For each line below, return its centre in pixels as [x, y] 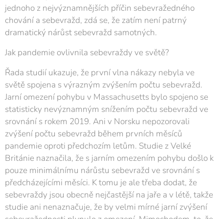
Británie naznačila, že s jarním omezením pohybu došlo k [109, 158]
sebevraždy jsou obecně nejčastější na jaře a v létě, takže [109, 195]
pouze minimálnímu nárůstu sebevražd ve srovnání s [102, 170]
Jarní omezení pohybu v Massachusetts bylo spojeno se [107, 97]
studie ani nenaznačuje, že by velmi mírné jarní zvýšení [106, 207]
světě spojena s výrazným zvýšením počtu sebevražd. [104, 85]
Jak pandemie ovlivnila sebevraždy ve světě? [87, 53]
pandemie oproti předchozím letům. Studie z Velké [98, 146]
